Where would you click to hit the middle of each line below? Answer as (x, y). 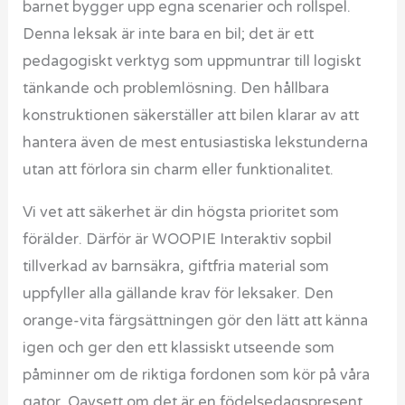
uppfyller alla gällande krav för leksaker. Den (179, 293)
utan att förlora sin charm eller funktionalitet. (179, 170)
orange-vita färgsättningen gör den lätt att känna (196, 320)
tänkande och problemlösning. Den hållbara (176, 89)
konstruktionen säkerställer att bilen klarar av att (191, 116)
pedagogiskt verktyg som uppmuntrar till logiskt (192, 62)
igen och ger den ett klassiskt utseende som (179, 348)
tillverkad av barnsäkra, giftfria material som (176, 266)
